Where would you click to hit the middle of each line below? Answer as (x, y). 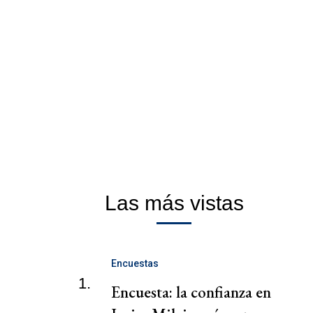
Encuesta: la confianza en (191, 292)
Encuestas (135, 264)
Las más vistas (174, 203)
